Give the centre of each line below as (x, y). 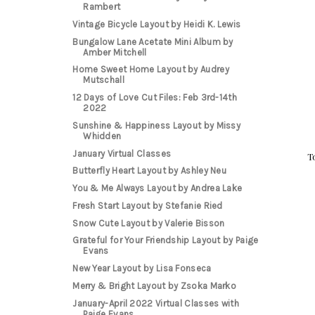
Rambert (102, 7)
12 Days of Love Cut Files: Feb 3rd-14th (155, 98)
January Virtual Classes (122, 153)
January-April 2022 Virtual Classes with (156, 303)
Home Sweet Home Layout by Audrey (151, 70)
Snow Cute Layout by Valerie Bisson (149, 223)
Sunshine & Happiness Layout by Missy (157, 125)
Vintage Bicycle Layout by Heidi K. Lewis (157, 24)
